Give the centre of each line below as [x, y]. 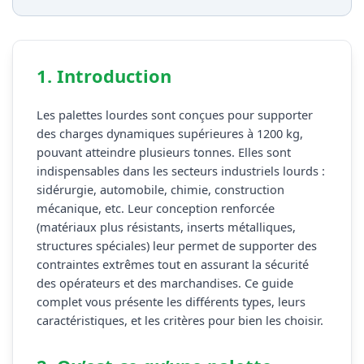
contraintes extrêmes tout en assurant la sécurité [172, 264]
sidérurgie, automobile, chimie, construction [160, 190]
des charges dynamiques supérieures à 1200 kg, [169, 134]
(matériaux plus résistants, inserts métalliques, [166, 227]
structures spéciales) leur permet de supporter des [176, 246]
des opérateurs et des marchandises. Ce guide [165, 283]
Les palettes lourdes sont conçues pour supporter [174, 115]
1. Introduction [104, 76]
